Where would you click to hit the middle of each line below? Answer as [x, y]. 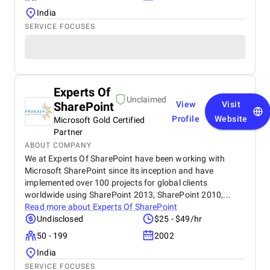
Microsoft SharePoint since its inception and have [119, 171]
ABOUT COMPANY [58, 145]
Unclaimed [146, 99]
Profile [186, 119]
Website [231, 119]
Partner [68, 132]
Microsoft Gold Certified [99, 120]
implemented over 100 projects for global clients [116, 183]
